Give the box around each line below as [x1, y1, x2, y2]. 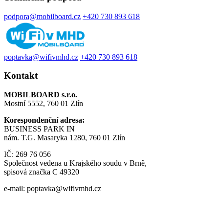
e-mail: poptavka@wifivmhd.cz [4, 184, 101, 193]
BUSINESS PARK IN [4, 125, 75, 133]
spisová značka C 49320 [4, 168, 79, 176]
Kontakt [4, 70, 38, 81]
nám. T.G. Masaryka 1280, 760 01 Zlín [4, 133, 125, 142]
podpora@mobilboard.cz [4, 12, 81, 21]
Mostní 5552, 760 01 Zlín [4, 99, 83, 108]
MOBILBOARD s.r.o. [4, 90, 77, 99]
